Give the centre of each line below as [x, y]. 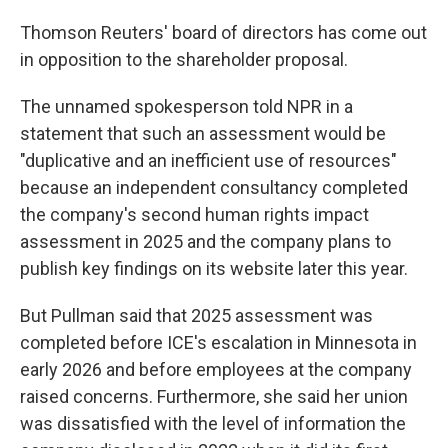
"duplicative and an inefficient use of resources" [208, 161]
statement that [79, 134]
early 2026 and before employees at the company [216, 370]
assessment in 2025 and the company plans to [205, 242]
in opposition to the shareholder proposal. [184, 60]
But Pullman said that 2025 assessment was [196, 316]
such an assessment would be [264, 134]
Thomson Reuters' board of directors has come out [223, 33]
